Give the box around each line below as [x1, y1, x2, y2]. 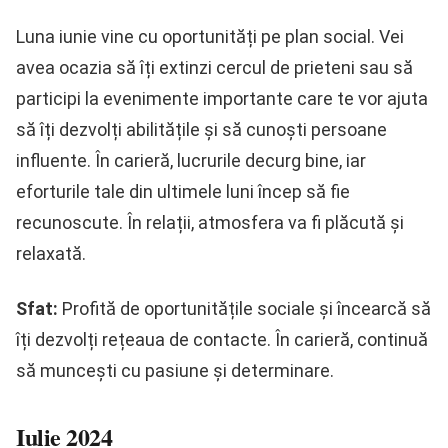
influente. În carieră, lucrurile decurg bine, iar [16, 150, 366, 172]
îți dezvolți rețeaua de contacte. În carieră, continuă [16, 329, 428, 351]
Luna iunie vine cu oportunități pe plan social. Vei [16, 26, 404, 48]
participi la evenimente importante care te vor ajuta [16, 88, 428, 110]
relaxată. [16, 243, 86, 265]
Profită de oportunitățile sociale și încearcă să [58, 298, 431, 320]
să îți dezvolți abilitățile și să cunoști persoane [16, 119, 387, 141]
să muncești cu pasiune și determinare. [16, 360, 334, 382]
